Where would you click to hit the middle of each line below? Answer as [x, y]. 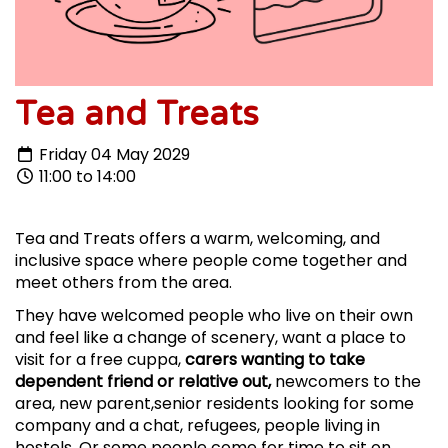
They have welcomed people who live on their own [214, 316]
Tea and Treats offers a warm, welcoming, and [197, 239]
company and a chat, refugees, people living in [197, 426]
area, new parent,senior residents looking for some [214, 404]
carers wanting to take [275, 360]
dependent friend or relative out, [143, 382]
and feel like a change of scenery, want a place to [210, 338]
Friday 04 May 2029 [112, 155]
